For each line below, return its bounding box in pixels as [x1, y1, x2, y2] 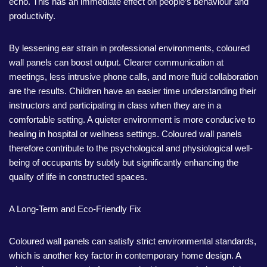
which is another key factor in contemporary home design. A [9, 250, 241, 260]
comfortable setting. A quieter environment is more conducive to [9, 114, 255, 125]
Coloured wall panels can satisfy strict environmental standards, [9, 236, 256, 246]
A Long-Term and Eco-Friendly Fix [9, 204, 141, 214]
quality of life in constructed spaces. [9, 172, 147, 182]
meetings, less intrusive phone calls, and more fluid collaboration [9, 72, 258, 82]
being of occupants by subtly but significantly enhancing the [9, 157, 238, 167]
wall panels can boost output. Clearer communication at [9, 57, 223, 67]
